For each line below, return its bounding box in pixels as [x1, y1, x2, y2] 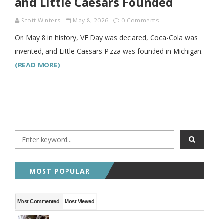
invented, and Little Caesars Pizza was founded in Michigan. [15, 46, 203, 56]
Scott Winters [21, 16, 61, 24]
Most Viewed [65, 198, 95, 204]
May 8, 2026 [73, 16, 109, 24]
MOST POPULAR [29, 166, 90, 175]
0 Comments [121, 16, 159, 24]
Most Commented [17, 198, 60, 204]
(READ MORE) [15, 60, 60, 69]
